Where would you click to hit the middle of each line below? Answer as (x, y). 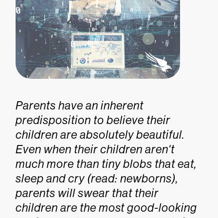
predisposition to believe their (93, 120)
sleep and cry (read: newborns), (97, 178)
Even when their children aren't (95, 149)
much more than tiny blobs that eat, (106, 164)
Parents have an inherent (80, 105)
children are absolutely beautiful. (100, 135)
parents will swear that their (87, 193)
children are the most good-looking (106, 208)
